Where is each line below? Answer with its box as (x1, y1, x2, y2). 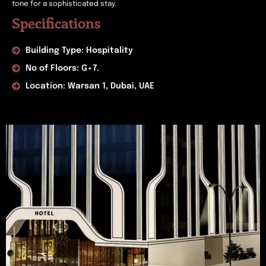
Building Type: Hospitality (25, 46, 133, 55)
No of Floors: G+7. (25, 64, 99, 72)
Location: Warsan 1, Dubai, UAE (25, 82, 154, 90)
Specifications (12, 13, 100, 32)
